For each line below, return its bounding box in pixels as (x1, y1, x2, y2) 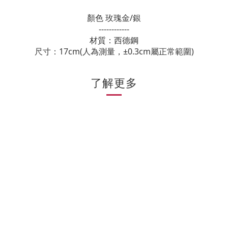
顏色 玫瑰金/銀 (87, 12, 141, 23)
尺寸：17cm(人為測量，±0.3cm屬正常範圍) (34, 46, 194, 57)
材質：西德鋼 (90, 35, 138, 46)
